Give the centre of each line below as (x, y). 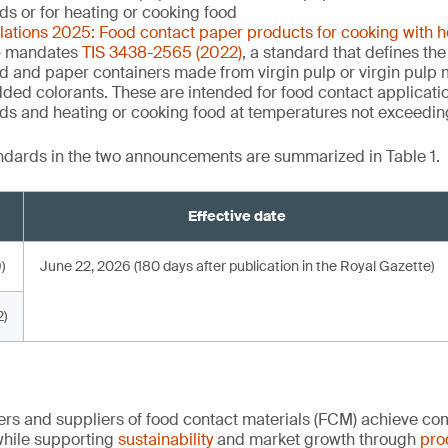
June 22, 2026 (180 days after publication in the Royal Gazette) (237, 266)
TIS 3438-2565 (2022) (162, 52)
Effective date (237, 216)
